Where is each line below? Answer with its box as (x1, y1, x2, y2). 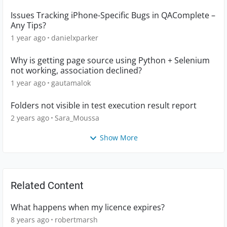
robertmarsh (55, 215, 98, 225)
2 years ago (11, 113, 49, 123)
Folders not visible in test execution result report (11, 100, 197, 111)
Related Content (11, 179, 84, 192)
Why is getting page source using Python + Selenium (11, 55, 210, 66)
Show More (100, 133, 138, 142)
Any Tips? (11, 20, 46, 31)
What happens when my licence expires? (11, 202, 165, 213)
